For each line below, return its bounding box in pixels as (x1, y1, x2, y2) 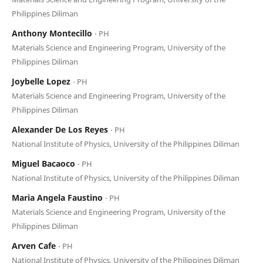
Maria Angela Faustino (11, 191, 105, 203)
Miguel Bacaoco (11, 157, 77, 169)
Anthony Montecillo (11, 27, 95, 39)
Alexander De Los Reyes (11, 123, 110, 135)
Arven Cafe (11, 240, 58, 251)
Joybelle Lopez (11, 75, 73, 87)
